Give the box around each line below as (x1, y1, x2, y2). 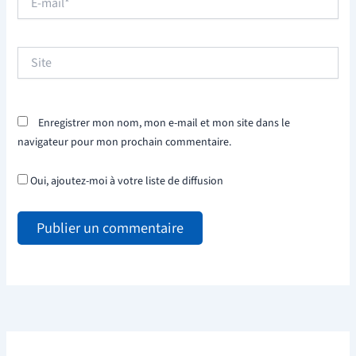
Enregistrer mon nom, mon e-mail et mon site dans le (38, 114, 291, 131)
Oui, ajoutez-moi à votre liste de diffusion (28, 173, 224, 190)
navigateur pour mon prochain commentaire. (17, 133, 232, 150)
